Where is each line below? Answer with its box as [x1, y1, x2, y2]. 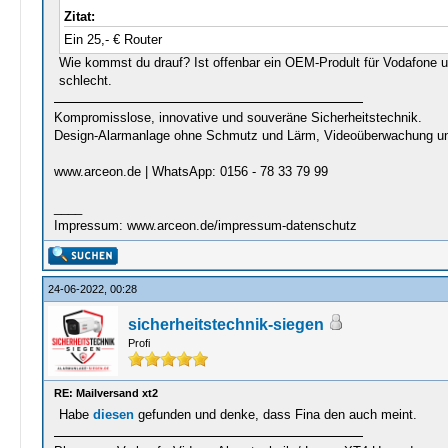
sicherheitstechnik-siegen [127, 316, 324, 333]
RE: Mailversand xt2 [53, 387, 158, 399]
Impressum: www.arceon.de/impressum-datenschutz [53, 218, 357, 233]
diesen [92, 407, 134, 422]
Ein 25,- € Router [63, 32, 162, 47]
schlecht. [58, 73, 112, 88]
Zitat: [63, 9, 95, 24]
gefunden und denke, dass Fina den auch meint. [133, 407, 417, 422]
